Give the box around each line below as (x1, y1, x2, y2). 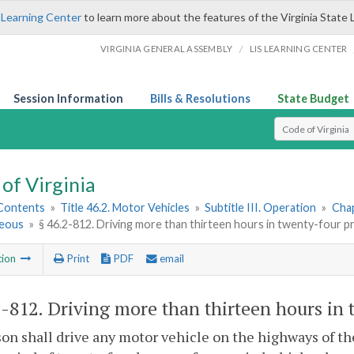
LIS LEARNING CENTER (249, 43, 348, 54)
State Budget (277, 92, 349, 105)
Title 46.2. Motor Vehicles (60, 201, 190, 215)
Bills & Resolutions (150, 92, 250, 105)
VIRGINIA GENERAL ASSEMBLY (100, 43, 233, 54)
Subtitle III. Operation (205, 201, 317, 215)
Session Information (13, 92, 123, 105)
